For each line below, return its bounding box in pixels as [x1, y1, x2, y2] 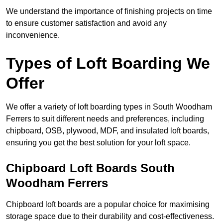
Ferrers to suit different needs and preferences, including [6, 114, 204, 123]
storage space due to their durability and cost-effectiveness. [6, 212, 214, 221]
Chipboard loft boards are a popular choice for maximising [6, 200, 210, 209]
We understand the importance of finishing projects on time [6, 7, 212, 16]
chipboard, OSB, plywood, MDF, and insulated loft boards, [6, 126, 209, 135]
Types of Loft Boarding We [6, 54, 210, 73]
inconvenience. [6, 31, 60, 40]
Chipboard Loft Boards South [6, 161, 175, 175]
